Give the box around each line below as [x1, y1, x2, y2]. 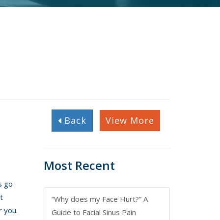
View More [105, 114, 154, 126]
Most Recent [44, 157, 115, 173]
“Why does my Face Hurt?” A [52, 194, 148, 204]
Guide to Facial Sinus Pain [52, 207, 137, 217]
